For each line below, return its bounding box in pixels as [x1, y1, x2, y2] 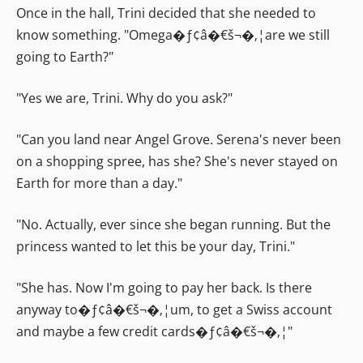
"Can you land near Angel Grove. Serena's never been [16, 130, 341, 148]
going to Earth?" [16, 47, 113, 66]
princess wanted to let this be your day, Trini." [16, 237, 295, 255]
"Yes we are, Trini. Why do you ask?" [16, 88, 233, 107]
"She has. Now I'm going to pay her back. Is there [16, 278, 312, 297]
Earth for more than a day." [16, 173, 182, 192]
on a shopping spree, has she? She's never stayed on [16, 152, 338, 170]
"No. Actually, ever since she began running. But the [16, 215, 331, 233]
